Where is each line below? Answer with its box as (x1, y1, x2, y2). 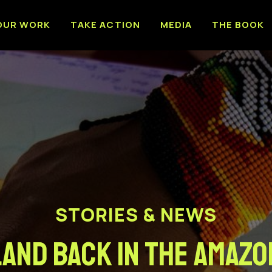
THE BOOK (211, 18, 265, 32)
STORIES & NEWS (55, 202, 217, 227)
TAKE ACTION (70, 18, 140, 32)
